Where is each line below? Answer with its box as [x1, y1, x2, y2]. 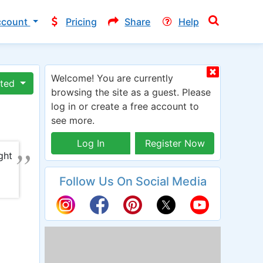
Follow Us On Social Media [59, 174, 207, 188]
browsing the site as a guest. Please [51, 86, 211, 98]
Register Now [144, 137, 205, 149]
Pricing [66, 16, 97, 28]
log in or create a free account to [51, 100, 199, 112]
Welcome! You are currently [51, 72, 173, 84]
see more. [51, 114, 95, 126]
